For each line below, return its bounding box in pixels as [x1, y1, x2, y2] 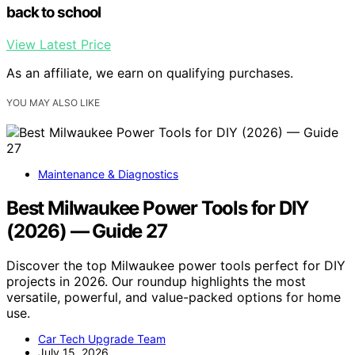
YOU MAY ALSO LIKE [6, 96, 100, 109]
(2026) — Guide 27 [6, 219, 167, 242]
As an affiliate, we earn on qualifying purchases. [6, 64, 293, 81]
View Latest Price [6, 36, 111, 52]
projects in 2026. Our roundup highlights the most [6, 273, 306, 290]
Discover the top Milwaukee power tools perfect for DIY [6, 258, 345, 274]
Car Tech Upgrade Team [38, 332, 166, 346]
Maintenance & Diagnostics [38, 166, 178, 181]
